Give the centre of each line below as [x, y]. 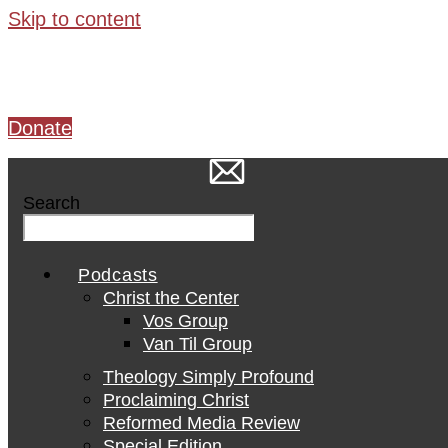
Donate [40, 128]
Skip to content [74, 19]
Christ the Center [171, 298]
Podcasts [118, 275]
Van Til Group [197, 344]
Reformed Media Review [201, 423]
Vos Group [185, 321]
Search [51, 203]
